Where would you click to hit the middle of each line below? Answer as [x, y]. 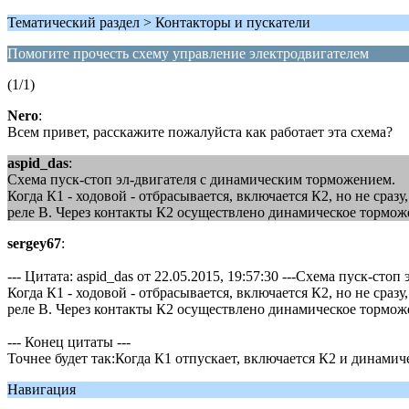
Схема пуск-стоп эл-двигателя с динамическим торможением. [201, 179]
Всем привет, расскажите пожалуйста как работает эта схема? [200, 132]
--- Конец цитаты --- [69, 342]
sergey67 [34, 243]
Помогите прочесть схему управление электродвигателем [188, 53]
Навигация [42, 389]
